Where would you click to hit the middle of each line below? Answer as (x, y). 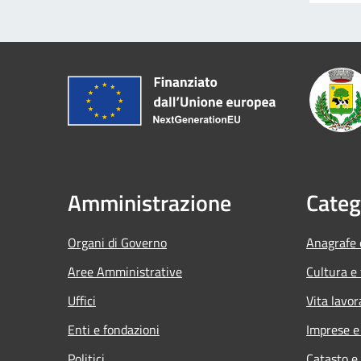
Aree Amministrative (125, 271)
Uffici (82, 300)
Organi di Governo (117, 242)
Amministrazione (149, 202)
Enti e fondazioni (114, 329)
